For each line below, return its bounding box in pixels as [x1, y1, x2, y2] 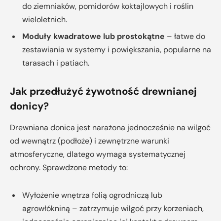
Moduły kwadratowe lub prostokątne [22, 31, 165, 42]
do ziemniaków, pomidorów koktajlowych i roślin [22, 1, 193, 12]
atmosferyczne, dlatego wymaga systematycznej [10, 149, 185, 160]
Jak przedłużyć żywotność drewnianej [10, 84, 197, 98]
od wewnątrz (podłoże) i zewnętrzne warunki [10, 136, 169, 147]
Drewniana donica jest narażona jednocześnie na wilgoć [10, 122, 211, 133]
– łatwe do [165, 31, 205, 42]
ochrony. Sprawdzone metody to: [10, 162, 128, 173]
